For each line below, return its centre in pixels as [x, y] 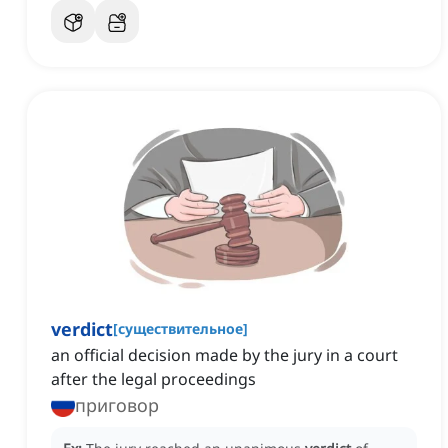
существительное [180, 329]
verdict [82, 329]
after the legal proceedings [153, 379]
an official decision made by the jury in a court [224, 355]
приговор [117, 405]
